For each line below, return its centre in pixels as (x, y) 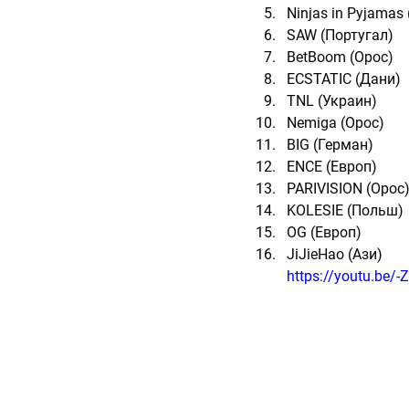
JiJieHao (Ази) (335, 254)
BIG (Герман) (330, 145)
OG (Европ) (324, 232)
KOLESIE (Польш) (345, 210)
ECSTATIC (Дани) (344, 79)
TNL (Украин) (332, 101)
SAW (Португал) (340, 35)
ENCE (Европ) (332, 167)
